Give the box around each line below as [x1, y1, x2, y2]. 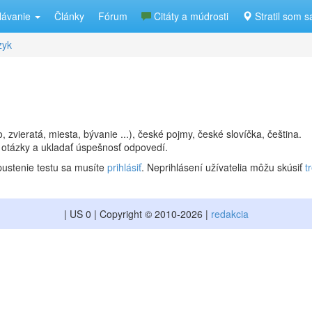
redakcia [210, 207, 249, 221]
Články [54, 9, 84, 23]
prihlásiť [107, 160, 141, 174]
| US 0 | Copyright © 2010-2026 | [63, 207, 211, 221]
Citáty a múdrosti [151, 9, 228, 23]
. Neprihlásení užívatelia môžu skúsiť [141, 160, 305, 174]
